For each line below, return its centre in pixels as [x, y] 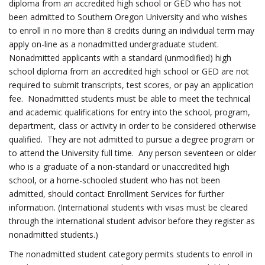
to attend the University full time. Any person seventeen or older [132, 153]
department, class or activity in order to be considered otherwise [132, 126]
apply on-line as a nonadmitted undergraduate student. [114, 44]
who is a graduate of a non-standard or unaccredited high [119, 167]
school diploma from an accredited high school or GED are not [129, 71]
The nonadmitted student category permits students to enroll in [131, 254]
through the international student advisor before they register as [132, 221]
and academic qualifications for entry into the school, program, [130, 112]
